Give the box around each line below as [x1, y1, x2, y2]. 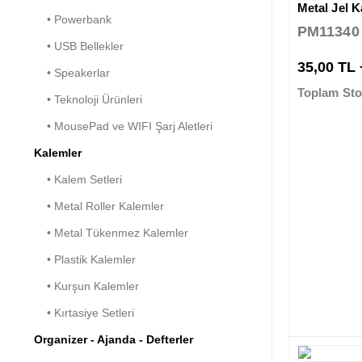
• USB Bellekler [34, 39, 124, 53]
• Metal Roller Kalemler [34, 199, 164, 213]
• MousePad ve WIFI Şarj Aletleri [34, 119, 213, 133]
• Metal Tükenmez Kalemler [34, 225, 188, 239]
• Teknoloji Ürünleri [34, 92, 142, 106]
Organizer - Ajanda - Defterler [34, 332, 193, 346]
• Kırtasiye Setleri [34, 305, 134, 319]
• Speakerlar [34, 65, 110, 79]
